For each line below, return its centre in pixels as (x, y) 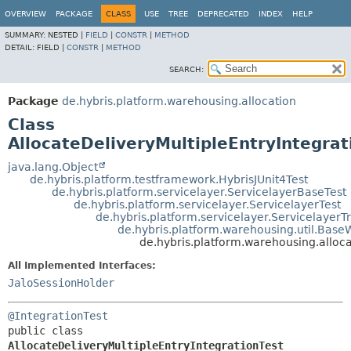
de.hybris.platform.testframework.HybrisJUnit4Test (169, 179)
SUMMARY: (26, 35)
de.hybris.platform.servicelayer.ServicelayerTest (207, 204)
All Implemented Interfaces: (82, 266)
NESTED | (67, 35)
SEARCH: (186, 69)
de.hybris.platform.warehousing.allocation (179, 101)
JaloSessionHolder (61, 283)
